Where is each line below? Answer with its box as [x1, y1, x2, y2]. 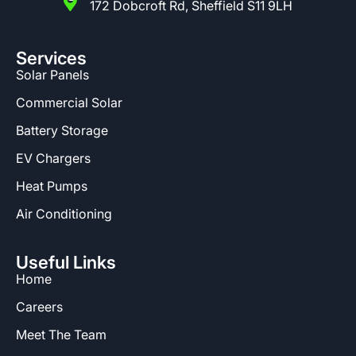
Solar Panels [16, 67, 89, 83]
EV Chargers [16, 150, 91, 167]
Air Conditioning [16, 206, 112, 222]
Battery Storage [16, 122, 108, 139]
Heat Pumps [16, 178, 87, 195]
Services [16, 48, 87, 69]
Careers [16, 299, 63, 315]
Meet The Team [16, 327, 106, 343]
